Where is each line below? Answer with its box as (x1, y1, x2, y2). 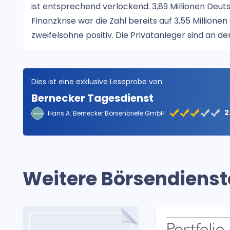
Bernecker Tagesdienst (31, 91, 154, 106)
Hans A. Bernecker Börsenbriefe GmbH (48, 109, 165, 118)
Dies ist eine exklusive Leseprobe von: (31, 76, 164, 87)
